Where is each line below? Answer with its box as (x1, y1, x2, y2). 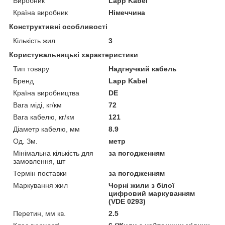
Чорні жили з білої (108, 181, 175, 189)
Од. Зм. (13, 137, 38, 145)
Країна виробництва (13, 88, 79, 97)
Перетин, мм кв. (13, 209, 66, 217)
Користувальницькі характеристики (9, 50, 138, 59)
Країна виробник (13, 8, 68, 17)
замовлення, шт (13, 157, 65, 165)
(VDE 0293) (108, 197, 146, 205)
